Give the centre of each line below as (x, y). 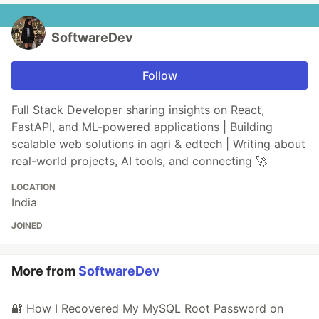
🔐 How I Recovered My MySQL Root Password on (147, 309)
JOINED (27, 226)
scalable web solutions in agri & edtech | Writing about (158, 144)
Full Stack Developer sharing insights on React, (138, 110)
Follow (159, 76)
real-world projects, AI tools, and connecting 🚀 (139, 161)
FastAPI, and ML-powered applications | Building (142, 127)
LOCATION (33, 187)
